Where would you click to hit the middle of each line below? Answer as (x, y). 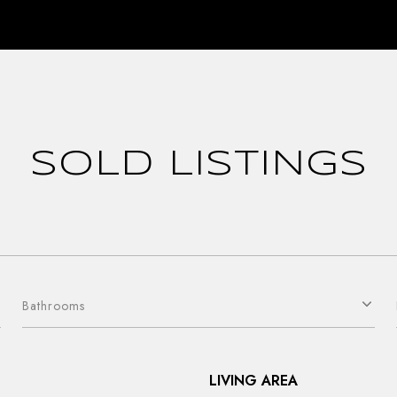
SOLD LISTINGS (198, 164)
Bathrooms (53, 305)
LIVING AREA (253, 380)
